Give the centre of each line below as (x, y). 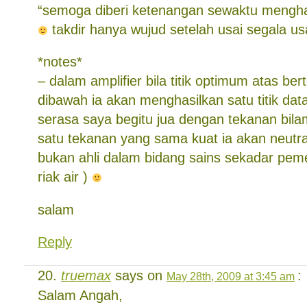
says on (139, 275)
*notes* (60, 62)
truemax (86, 275)
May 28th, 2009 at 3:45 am (231, 276)
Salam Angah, (80, 295)
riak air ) (65, 177)
